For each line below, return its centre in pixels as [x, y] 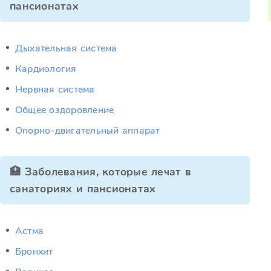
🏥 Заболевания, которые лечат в [101, 172]
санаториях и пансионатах [83, 189]
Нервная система [55, 90]
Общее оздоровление [65, 110]
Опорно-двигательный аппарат [88, 131]
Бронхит [34, 252]
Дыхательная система [66, 48]
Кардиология [46, 69]
